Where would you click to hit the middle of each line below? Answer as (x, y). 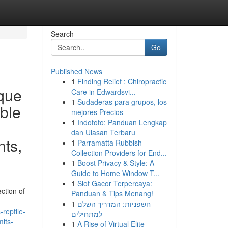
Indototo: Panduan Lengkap (122, 122)
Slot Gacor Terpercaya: (115, 183)
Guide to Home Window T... (115, 173)
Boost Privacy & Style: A (116, 163)
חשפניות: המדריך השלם (114, 204)
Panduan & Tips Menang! (112, 193)
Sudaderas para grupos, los (122, 102)
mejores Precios (97, 112)
